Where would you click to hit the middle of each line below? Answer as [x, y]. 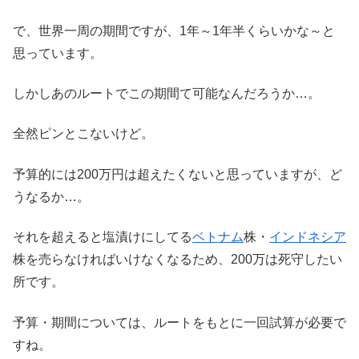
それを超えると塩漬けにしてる [103, 237]
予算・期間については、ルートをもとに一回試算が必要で [179, 322]
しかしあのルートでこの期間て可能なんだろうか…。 [167, 93]
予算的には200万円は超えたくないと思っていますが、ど [177, 174]
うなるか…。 [51, 196]
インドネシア [308, 237]
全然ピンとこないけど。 [83, 134]
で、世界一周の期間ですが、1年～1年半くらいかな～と [174, 30]
